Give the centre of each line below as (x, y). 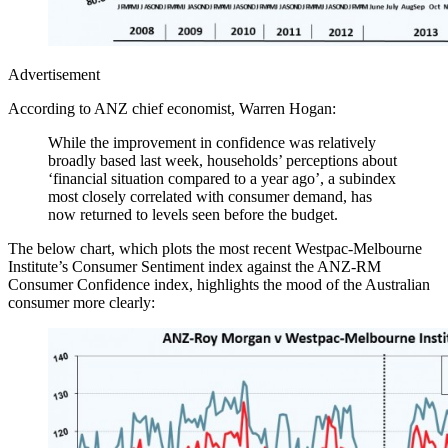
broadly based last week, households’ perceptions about (222, 160)
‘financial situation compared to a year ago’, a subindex (222, 178)
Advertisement (54, 74)
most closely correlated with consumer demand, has (210, 196)
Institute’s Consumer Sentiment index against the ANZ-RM (194, 266)
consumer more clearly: (81, 302)
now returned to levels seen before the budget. (193, 214)
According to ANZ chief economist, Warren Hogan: (172, 108)
